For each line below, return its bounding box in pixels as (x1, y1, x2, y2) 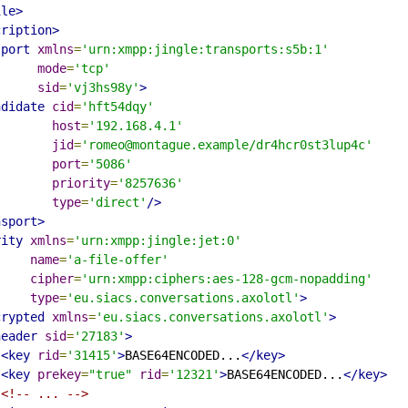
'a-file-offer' (66, 251, 168, 267)
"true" (88, 366, 132, 382)
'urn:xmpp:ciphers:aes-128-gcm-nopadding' (81, 270, 372, 286)
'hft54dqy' (81, 98, 154, 114)
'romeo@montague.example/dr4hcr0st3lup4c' (81, 137, 372, 152)
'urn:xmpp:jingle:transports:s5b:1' (81, 41, 329, 56)
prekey (37, 366, 81, 382)
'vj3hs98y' (66, 79, 139, 95)
